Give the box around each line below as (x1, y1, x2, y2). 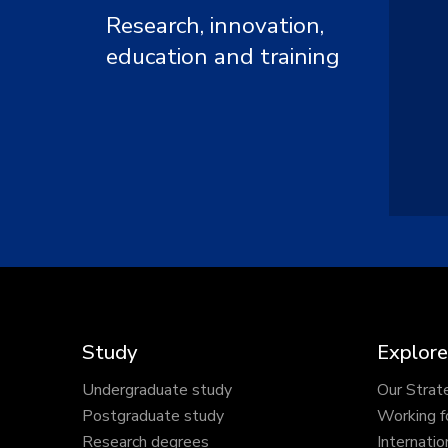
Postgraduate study (82, 405, 224, 427)
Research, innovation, (106, 10, 324, 41)
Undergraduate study (82, 379, 232, 401)
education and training (106, 41, 340, 72)
